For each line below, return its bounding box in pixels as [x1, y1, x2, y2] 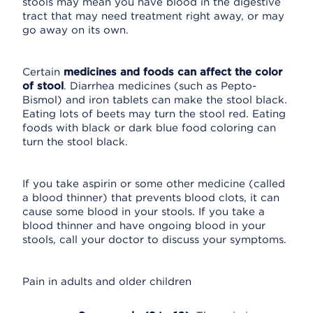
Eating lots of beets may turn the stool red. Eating [22, 108, 286, 120]
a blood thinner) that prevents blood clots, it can [22, 191, 279, 204]
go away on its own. [22, 24, 129, 36]
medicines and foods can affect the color [64, 66, 282, 78]
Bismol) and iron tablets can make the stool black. [22, 94, 287, 106]
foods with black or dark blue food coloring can [22, 122, 276, 134]
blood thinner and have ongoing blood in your [22, 219, 265, 232]
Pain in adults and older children [22, 275, 191, 288]
